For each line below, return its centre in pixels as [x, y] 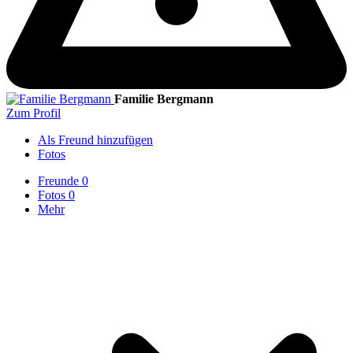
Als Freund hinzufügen [95, 139]
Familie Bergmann [164, 98]
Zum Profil [33, 113]
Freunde [60, 180]
